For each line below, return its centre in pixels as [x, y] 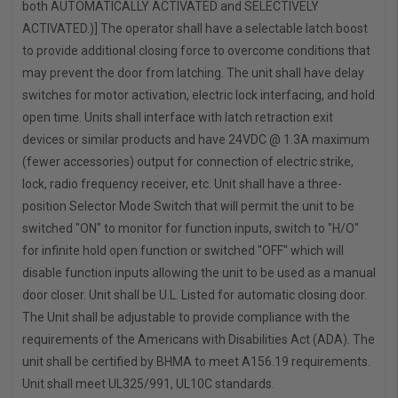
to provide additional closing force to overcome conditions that [196, 51]
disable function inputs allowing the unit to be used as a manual [199, 273]
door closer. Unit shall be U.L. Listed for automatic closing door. [195, 295]
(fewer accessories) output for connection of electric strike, [188, 162]
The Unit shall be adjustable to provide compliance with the [186, 318]
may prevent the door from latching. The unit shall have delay [193, 73]
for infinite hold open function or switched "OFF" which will [183, 251]
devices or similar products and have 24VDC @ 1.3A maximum [196, 140]
